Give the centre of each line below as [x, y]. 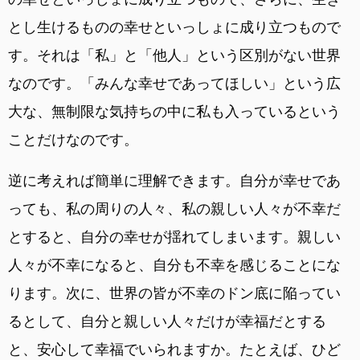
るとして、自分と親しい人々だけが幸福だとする [167, 321]
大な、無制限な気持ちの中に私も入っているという [174, 111]
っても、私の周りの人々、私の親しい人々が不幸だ [174, 208]
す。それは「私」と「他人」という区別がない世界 [174, 55]
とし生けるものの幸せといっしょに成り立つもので [174, 27]
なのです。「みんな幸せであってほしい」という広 [174, 83]
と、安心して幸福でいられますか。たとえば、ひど [174, 349]
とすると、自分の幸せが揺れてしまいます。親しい [174, 236]
